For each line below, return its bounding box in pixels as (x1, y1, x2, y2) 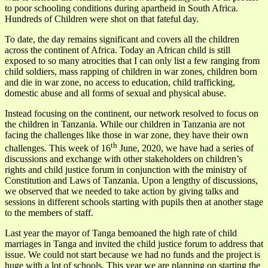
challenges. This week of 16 (5, 142, 111, 153)
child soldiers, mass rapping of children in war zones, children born (5, 66, 257, 77)
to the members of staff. (5, 207, 93, 218)
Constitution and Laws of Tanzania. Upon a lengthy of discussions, (5, 175, 258, 185)
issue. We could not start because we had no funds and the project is (5, 249, 260, 260)
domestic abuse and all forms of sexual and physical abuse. (5, 87, 226, 98)
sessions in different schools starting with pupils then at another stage (5, 196, 263, 207)
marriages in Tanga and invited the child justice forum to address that (5, 238, 263, 249)
